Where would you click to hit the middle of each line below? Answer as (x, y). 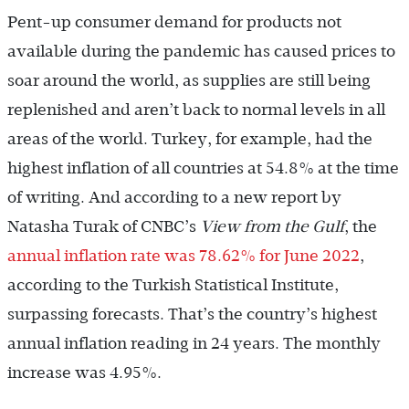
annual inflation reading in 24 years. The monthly (194, 344)
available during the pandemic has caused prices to (201, 52)
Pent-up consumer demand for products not (174, 22)
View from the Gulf (270, 227)
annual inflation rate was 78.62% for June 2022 (184, 256)
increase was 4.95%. (84, 373)
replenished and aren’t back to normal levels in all (196, 110)
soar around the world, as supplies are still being (189, 81)
